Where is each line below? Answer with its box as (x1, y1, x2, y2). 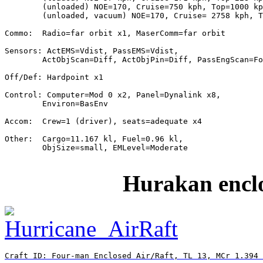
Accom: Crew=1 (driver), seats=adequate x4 (5, 116, 202, 126)
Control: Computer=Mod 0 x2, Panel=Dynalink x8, (5, 90, 221, 99)
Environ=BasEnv (5, 99, 108, 108)
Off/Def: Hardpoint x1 (5, 72, 103, 82)
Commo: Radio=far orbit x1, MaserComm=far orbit (5, 28, 225, 38)
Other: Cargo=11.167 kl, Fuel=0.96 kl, (5, 134, 183, 143)
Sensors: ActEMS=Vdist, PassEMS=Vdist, (5, 46, 178, 55)
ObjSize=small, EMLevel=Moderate (5, 143, 188, 152)
